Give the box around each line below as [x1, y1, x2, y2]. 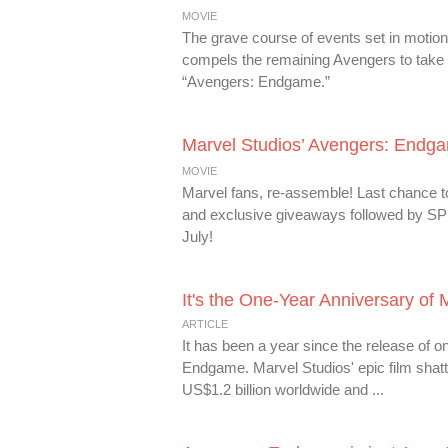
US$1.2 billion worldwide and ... [182, 381, 384, 398]
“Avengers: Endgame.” [182, 73, 330, 90]
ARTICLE [182, 318, 228, 330]
